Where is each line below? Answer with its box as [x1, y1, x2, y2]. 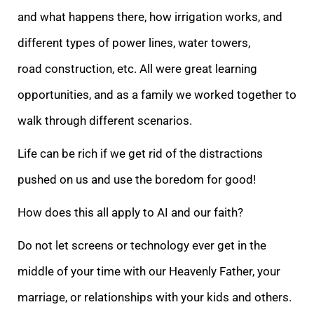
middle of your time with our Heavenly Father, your [18, 264, 280, 278]
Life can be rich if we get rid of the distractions [18, 146, 263, 161]
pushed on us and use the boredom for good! [18, 172, 256, 186]
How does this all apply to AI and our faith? [18, 205, 243, 219]
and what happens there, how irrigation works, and [18, 9, 282, 24]
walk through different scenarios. [18, 113, 192, 128]
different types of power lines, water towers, [18, 35, 250, 50]
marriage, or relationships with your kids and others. [18, 289, 292, 304]
